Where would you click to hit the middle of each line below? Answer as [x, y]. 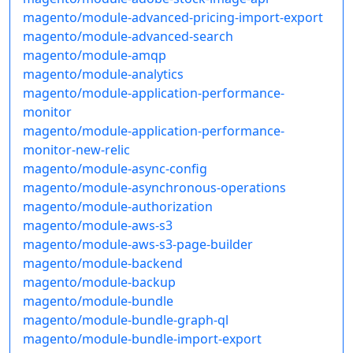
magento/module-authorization [118, 207]
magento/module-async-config [115, 169]
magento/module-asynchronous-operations [154, 188]
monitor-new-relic [76, 150]
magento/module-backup [99, 282]
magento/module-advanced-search [128, 37]
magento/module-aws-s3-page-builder [138, 245]
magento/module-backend [103, 264]
